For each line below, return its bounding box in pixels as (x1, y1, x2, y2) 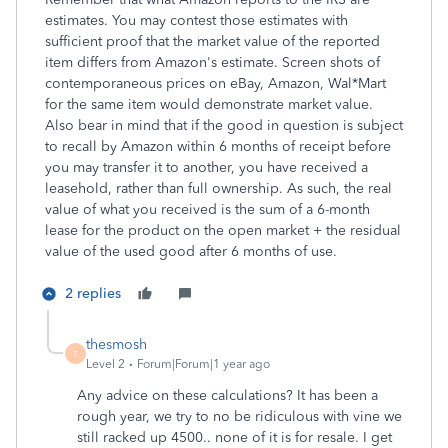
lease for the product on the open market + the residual (45, 222, 401, 239)
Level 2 (86, 357, 125, 371)
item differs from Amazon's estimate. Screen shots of (45, 54, 380, 71)
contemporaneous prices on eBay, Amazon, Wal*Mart (45, 75, 386, 92)
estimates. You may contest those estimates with (45, 12, 348, 29)
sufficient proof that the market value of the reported (45, 33, 380, 50)
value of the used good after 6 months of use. (45, 243, 337, 260)
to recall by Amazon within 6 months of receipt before (45, 138, 391, 155)
